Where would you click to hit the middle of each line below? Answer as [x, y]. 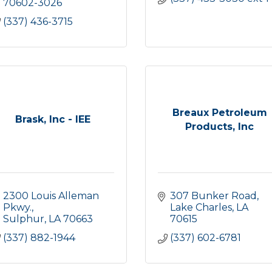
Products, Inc [219, 126]
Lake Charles [201, 207]
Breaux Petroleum [219, 112]
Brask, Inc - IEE [53, 119]
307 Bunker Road [213, 196]
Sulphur [24, 219]
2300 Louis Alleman [51, 196]
